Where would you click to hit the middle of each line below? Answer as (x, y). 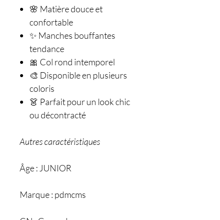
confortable (51, 22)
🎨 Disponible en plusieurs (78, 75)
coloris (42, 88)
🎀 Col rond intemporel (72, 62)
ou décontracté (58, 115)
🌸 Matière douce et (66, 9)
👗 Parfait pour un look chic (80, 102)
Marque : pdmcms (53, 194)
